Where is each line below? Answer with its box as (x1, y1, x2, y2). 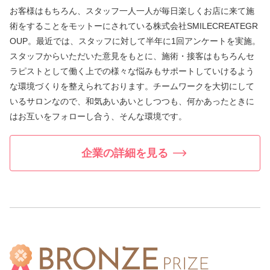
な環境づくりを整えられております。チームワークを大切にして (10, 81, 254, 92)
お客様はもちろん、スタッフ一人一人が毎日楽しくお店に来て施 (10, 6, 254, 16)
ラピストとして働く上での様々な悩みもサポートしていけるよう (10, 66, 254, 77)
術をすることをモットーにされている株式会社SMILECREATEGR (10, 21, 258, 31)
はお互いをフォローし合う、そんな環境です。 (10, 111, 187, 122)
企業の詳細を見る (81, 146, 168, 159)
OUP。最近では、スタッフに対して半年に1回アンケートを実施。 (10, 36, 260, 46)
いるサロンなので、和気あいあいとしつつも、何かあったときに (10, 96, 254, 107)
